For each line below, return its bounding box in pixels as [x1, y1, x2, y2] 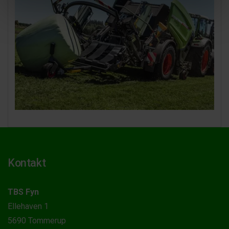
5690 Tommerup [8, 215, 66, 225]
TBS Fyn [8, 187, 39, 197]
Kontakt [8, 156, 46, 169]
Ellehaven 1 [8, 201, 49, 211]
